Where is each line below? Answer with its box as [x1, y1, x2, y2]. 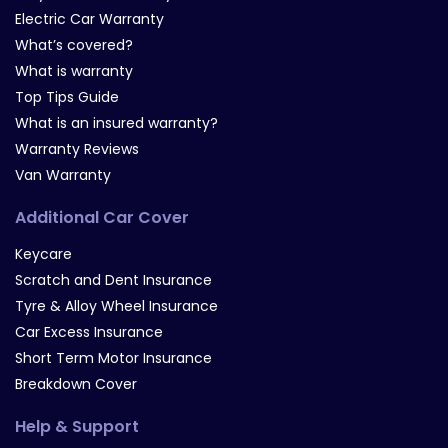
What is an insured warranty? [15, 113, 218, 133]
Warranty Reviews [15, 139, 139, 159]
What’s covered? [15, 35, 133, 55]
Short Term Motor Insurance [15, 348, 212, 368]
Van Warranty [15, 165, 111, 185]
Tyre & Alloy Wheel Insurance [15, 296, 218, 316]
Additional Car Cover [15, 206, 189, 229]
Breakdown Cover [15, 374, 137, 394]
